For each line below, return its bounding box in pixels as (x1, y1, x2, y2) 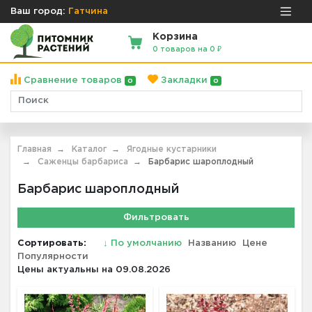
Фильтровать (123, 213, 189, 221)
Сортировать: (17, 239, 86, 247)
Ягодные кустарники (127, 145, 217, 153)
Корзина (153, 32, 198, 41)
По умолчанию (108, 239, 185, 247)
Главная (17, 145, 52, 153)
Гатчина (68, 7, 108, 15)
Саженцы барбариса (38, 157, 128, 166)
